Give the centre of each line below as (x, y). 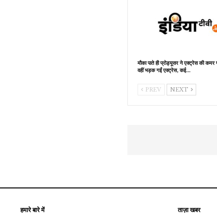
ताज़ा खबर (189, 210)
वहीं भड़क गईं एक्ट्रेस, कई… (164, 70)
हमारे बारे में (32, 210)
